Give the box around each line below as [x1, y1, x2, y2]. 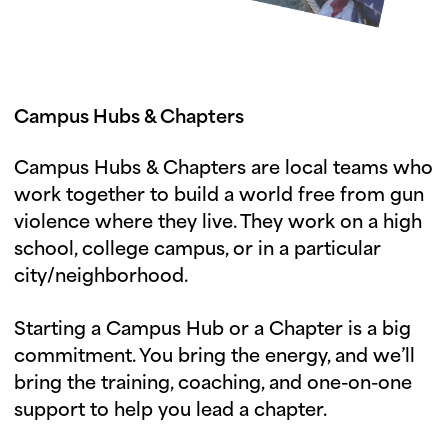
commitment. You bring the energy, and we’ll [14, 347, 415, 367]
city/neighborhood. [14, 267, 188, 287]
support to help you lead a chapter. [14, 401, 327, 421]
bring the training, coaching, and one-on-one [14, 374, 412, 394]
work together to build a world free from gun [14, 186, 424, 206]
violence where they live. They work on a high [14, 213, 422, 233]
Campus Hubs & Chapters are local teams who [14, 159, 433, 179]
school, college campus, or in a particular [14, 240, 381, 260]
